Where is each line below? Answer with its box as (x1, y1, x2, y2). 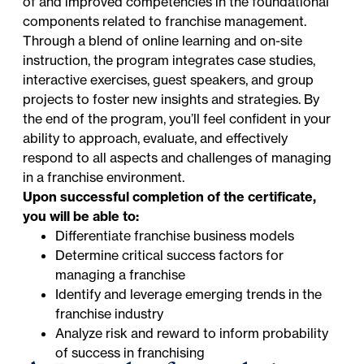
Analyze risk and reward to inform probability (55, 324, 329, 341)
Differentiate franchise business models (55, 227, 295, 244)
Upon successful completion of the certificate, (23, 188, 317, 205)
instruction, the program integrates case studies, (23, 51, 316, 68)
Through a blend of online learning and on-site (23, 32, 303, 49)
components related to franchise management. (23, 12, 307, 29)
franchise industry (55, 305, 164, 322)
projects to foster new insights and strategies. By (23, 90, 320, 107)
